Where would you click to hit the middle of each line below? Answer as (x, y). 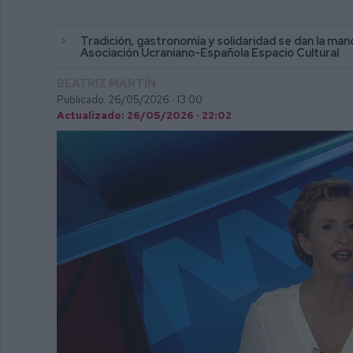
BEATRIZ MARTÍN (106, 84)
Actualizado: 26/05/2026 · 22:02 (144, 116)
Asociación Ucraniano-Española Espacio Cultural (210, 53)
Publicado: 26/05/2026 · (115, 100)
